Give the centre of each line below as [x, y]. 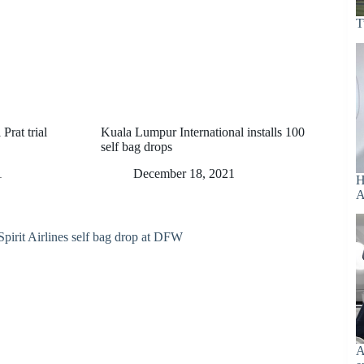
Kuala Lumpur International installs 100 [203, 132]
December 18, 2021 [184, 174]
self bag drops [136, 147]
